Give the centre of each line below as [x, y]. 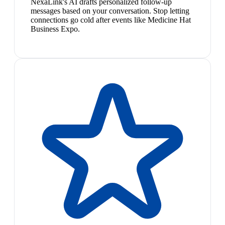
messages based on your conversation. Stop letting [110, 11]
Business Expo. [55, 29]
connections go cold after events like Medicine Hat [111, 20]
